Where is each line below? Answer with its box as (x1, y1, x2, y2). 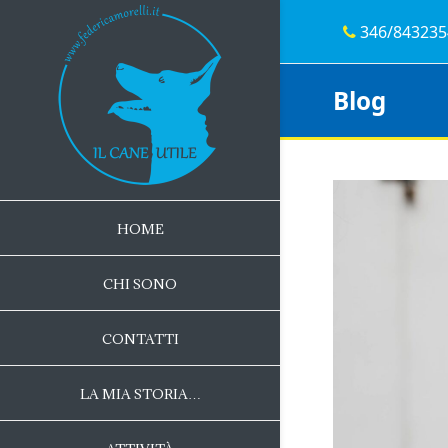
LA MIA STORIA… (79, 385, 201, 403)
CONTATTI (101, 330, 179, 348)
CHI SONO (103, 275, 177, 293)
